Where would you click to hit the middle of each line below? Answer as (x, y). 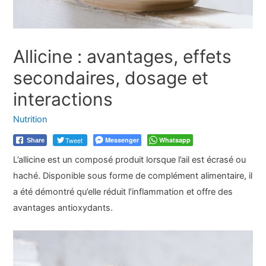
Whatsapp (175, 140)
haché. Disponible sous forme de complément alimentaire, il (133, 176)
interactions (63, 99)
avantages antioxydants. (63, 208)
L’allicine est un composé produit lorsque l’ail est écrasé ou (130, 160)
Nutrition (31, 119)
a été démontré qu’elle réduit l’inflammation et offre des (123, 192)
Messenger (122, 140)
